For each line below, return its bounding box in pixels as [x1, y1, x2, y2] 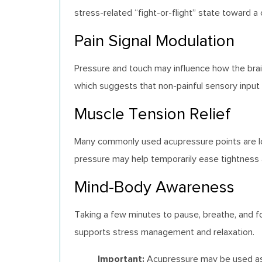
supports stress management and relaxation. [74, 226, 254, 237]
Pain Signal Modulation [74, 31, 235, 50]
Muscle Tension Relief [74, 104, 230, 123]
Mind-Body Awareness [74, 177, 235, 196]
